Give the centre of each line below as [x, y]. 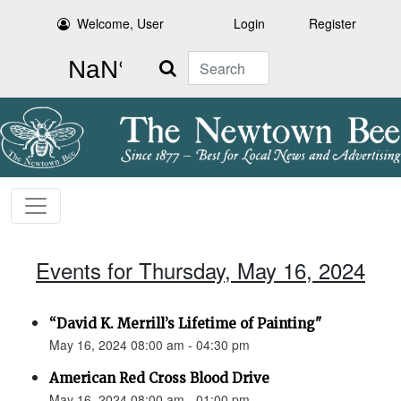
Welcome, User [121, 23]
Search [167, 61]
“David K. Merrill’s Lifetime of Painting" [185, 324]
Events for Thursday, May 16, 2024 [200, 270]
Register [333, 23]
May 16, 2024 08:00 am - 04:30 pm [149, 345]
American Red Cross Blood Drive [159, 379]
